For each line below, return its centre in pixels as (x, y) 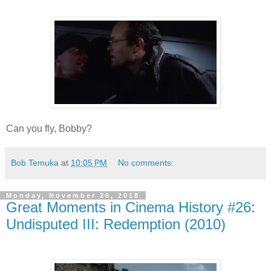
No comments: (146, 163)
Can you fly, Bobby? (49, 129)
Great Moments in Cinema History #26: (131, 207)
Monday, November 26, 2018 (73, 196)
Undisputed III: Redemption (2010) (116, 224)
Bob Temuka (35, 163)
